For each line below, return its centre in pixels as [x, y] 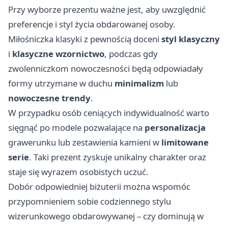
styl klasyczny [191, 39]
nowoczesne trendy [49, 98]
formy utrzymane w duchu [61, 83]
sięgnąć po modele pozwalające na [76, 127]
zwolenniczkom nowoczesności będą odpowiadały [106, 68]
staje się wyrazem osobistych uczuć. [78, 172]
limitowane [185, 142]
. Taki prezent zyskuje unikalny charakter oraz [118, 157]
